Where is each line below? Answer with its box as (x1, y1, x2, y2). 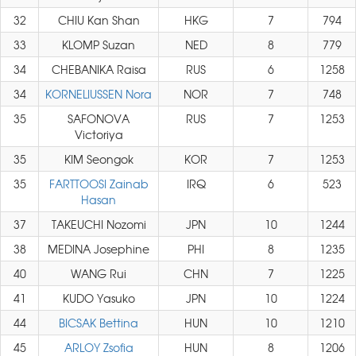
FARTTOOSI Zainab (48, 176, 149, 192)
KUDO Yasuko (62, 290, 135, 306)
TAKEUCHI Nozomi (51, 216, 146, 232)
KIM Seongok (64, 151, 133, 167)
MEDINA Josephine (48, 241, 149, 257)
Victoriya (74, 126, 123, 142)
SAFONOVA (68, 110, 130, 126)
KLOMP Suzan (62, 37, 135, 52)
